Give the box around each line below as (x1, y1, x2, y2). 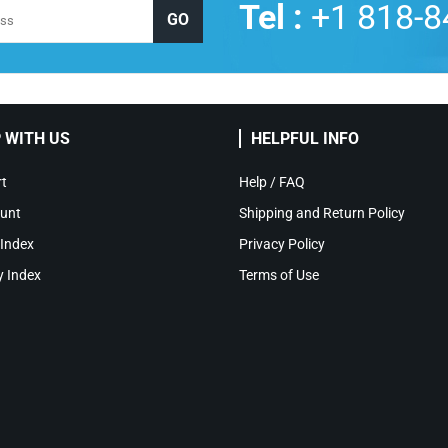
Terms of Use (239, 267, 319, 283)
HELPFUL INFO (251, 129, 359, 148)
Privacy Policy (239, 236, 325, 252)
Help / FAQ (239, 174, 305, 190)
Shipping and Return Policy (239, 205, 405, 221)
